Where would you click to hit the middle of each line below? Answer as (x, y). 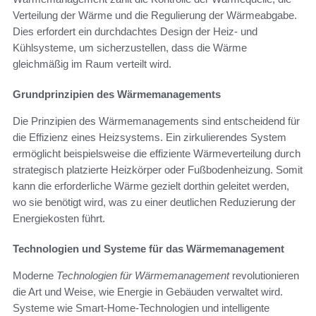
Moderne (35, 276)
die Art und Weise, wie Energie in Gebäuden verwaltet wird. (148, 292)
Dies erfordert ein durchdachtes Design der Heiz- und (135, 32)
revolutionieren (264, 276)
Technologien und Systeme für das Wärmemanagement (148, 249)
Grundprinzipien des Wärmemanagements (117, 95)
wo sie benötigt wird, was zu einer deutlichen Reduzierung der (154, 202)
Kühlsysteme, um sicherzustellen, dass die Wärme (130, 48)
